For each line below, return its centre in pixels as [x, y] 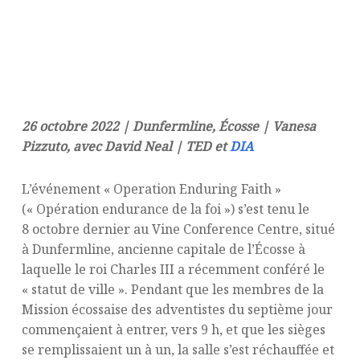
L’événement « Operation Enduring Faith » [151, 189]
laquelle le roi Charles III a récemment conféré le [173, 269]
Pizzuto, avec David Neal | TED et [125, 146]
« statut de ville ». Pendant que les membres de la [172, 289]
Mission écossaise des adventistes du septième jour [177, 309]
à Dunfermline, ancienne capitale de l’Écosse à [163, 249]
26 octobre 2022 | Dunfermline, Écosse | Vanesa [168, 126]
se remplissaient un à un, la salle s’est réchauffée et [178, 350]
